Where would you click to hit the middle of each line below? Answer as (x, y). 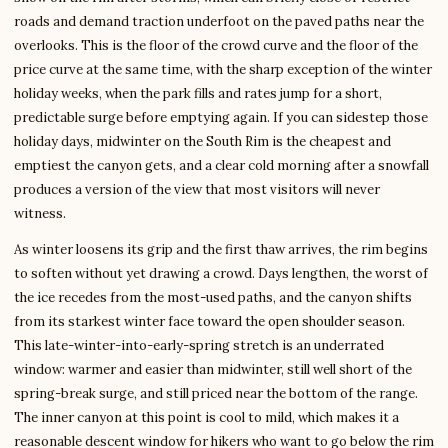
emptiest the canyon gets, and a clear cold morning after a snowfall (221, 166)
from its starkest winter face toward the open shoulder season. (209, 322)
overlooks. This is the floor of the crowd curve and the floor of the (216, 46)
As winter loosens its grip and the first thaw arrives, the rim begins (221, 250)
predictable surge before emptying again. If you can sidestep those (221, 118)
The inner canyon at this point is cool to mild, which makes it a (206, 418)
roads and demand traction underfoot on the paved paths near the (219, 22)
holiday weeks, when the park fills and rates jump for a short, (198, 94)
